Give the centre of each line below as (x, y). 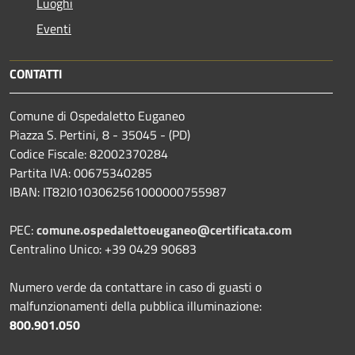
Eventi (54, 28)
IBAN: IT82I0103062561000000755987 (118, 191)
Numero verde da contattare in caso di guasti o (136, 286)
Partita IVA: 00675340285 (81, 172)
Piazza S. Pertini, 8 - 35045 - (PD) (100, 134)
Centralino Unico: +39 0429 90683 (103, 248)
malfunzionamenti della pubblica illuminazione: (136, 305)
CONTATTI (36, 73)
